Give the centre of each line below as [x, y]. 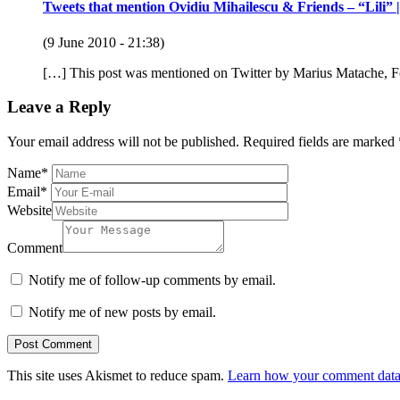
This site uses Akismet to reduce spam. [117, 376]
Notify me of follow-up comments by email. [152, 280]
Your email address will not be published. [123, 142]
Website [29, 211]
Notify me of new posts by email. [122, 312]
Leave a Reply [59, 107]
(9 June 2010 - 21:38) [104, 42]
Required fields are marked [321, 142]
